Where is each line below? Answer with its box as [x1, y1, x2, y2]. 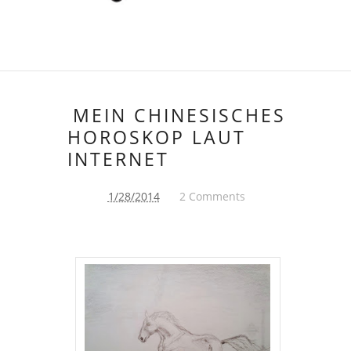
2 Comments [179, 188, 245, 204]
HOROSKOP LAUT [67, 124, 246, 150]
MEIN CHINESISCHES [73, 102, 286, 128]
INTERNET [67, 146, 169, 172]
